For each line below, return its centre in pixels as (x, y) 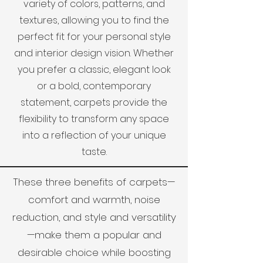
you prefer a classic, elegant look (94, 70)
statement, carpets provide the (94, 102)
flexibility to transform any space (94, 119)
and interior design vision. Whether (94, 53)
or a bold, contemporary (94, 86)
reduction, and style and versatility (94, 217)
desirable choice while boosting (94, 252)
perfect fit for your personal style (94, 37)
